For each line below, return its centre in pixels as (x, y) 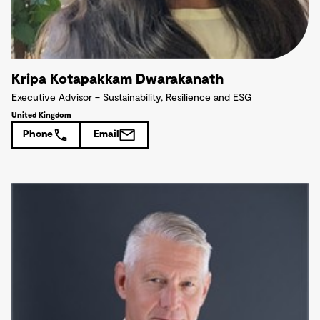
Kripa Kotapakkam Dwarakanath (117, 79)
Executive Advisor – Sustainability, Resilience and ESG (131, 97)
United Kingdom (41, 115)
